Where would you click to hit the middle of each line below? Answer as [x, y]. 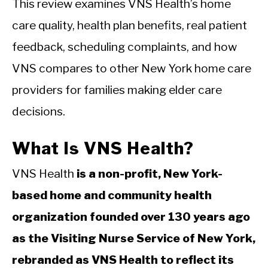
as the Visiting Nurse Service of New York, [134, 238]
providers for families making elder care [117, 90]
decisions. [39, 111]
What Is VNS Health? [103, 149]
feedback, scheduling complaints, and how [124, 47]
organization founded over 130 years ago [131, 217]
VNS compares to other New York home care [132, 68]
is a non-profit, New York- [150, 174]
